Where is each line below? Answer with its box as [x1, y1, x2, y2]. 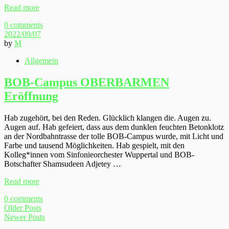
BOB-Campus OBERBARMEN [4, 76, 169, 89]
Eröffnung [4, 89, 58, 103]
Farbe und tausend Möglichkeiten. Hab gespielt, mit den [4, 141, 185, 150]
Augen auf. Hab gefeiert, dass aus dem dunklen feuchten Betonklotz [4, 123, 224, 132]
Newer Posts [4, 213, 45, 222]
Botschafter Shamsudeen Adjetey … [4, 159, 121, 169]
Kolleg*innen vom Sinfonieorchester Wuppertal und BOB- [4, 150, 194, 159]
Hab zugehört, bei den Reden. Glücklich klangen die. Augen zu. [4, 113, 211, 123]
